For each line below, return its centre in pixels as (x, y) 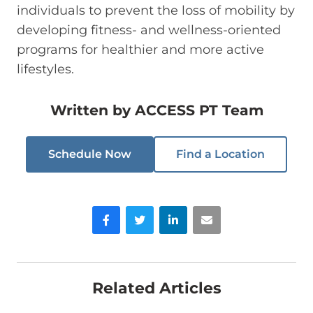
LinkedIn (182, 212)
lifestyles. (45, 69)
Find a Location (220, 154)
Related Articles (156, 288)
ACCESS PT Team (199, 110)
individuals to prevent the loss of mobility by (156, 10)
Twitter (144, 212)
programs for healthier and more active (140, 49)
